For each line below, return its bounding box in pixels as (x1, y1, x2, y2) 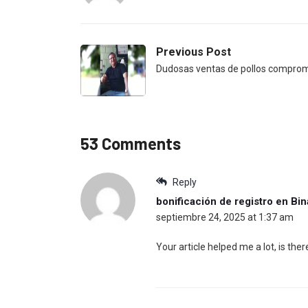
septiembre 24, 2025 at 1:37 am (156, 212, 294, 223)
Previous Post (156, 45, 231, 59)
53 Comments (80, 133, 181, 154)
